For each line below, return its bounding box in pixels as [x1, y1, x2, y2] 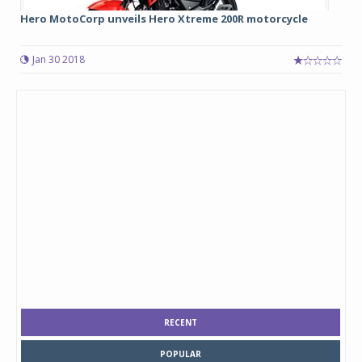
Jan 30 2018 [32, 53, 85, 66]
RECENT [164, 317, 197, 328]
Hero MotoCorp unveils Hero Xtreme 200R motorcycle [20, 11, 308, 26]
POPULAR [160, 348, 201, 360]
